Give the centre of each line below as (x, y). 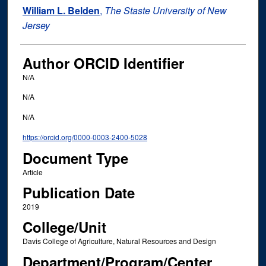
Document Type (75, 158)
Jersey (36, 26)
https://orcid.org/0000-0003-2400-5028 (85, 137)
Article (32, 172)
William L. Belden (61, 11)
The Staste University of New (165, 11)
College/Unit (64, 227)
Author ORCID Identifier (103, 63)
